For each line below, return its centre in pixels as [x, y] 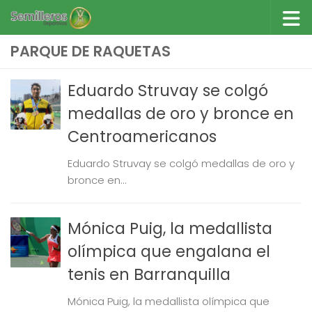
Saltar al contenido [82, 23]
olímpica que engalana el [169, 251]
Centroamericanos [142, 136]
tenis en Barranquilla [149, 274]
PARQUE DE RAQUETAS [91, 51]
